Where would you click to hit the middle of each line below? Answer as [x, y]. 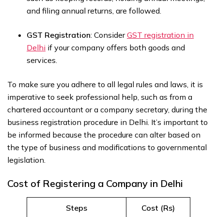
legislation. [26, 160]
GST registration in [160, 35]
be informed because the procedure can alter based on [104, 135]
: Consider [109, 35]
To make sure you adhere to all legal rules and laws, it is [105, 85]
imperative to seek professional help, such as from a [100, 97]
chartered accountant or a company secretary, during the [107, 110]
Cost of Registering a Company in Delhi [95, 184]
